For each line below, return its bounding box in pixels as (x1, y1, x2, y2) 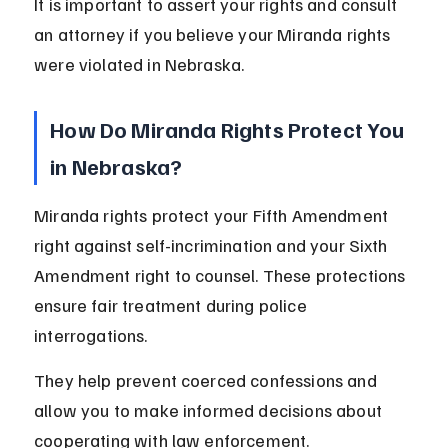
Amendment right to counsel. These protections (34, 264, 410, 287)
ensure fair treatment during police (34, 294, 311, 317)
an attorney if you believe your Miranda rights (34, 23, 395, 46)
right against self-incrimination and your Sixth (34, 234, 392, 257)
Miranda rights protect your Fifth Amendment (34, 204, 393, 227)
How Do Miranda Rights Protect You (50, 115, 409, 144)
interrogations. (34, 324, 148, 347)
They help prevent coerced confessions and (34, 369, 381, 392)
